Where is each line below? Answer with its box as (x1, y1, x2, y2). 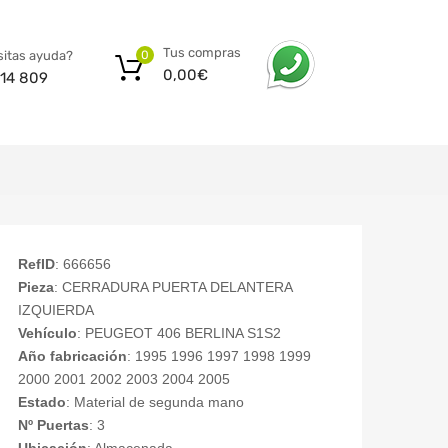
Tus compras (163, 45, 241, 61)
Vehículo (18, 325, 77, 342)
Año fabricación (18, 348, 127, 365)
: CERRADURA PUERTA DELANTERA (54, 279, 292, 296)
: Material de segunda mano (66, 394, 244, 411)
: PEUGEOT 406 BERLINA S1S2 (77, 325, 281, 342)
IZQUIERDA (18, 302, 94, 319)
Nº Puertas (18, 417, 89, 434)
